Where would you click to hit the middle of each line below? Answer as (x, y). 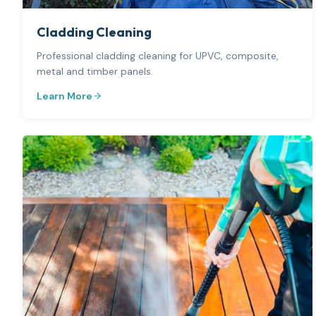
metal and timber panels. (95, 71)
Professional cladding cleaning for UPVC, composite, (158, 55)
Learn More (65, 96)
